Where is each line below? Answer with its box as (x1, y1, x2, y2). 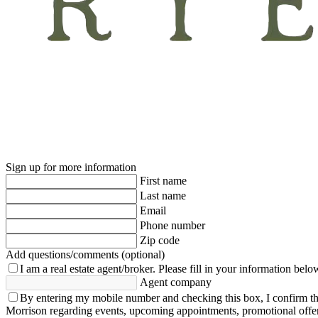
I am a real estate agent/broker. (20, 262, 155, 275)
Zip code (140, 234, 180, 246)
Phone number (140, 219, 205, 231)
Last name (140, 189, 186, 202)
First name (140, 174, 187, 187)
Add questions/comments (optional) (6, 248, 165, 261)
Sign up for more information (6, 160, 136, 173)
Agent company (140, 275, 212, 288)
